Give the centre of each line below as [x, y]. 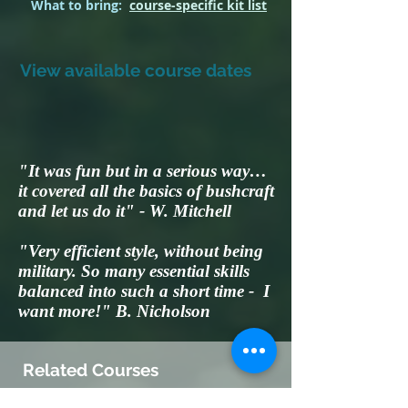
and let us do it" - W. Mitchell [127, 211]
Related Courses [91, 370]
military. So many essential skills [134, 271]
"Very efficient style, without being [141, 251]
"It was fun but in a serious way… [143, 171]
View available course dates [136, 70]
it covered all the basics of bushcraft [146, 191]
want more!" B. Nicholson [114, 311]
